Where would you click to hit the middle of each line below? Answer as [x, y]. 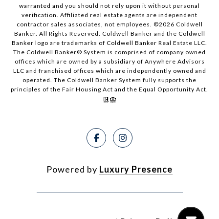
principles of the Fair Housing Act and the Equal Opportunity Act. [109, 89]
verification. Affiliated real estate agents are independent [109, 15]
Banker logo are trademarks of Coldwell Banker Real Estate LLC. [109, 43]
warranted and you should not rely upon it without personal [109, 6]
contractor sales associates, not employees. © [88, 24]
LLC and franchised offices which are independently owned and [109, 71]
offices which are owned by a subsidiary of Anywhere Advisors [109, 62]
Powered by [73, 169]
